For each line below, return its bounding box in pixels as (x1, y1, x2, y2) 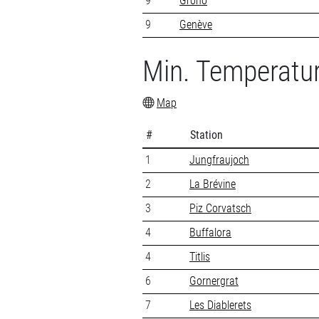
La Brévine (189, 177, 236, 191)
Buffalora (189, 225, 231, 239)
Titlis (189, 249, 210, 263)
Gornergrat (189, 273, 239, 288)
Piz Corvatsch (189, 201, 251, 215)
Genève (179, 17, 212, 31)
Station (189, 127, 223, 142)
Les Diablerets (189, 298, 251, 312)
